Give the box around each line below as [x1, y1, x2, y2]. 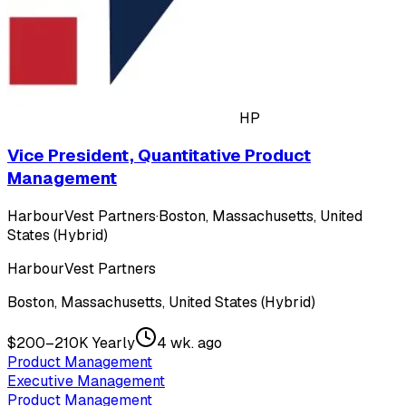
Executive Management [7, 372, 165, 391]
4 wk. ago [157, 333, 222, 353]
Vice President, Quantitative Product [7, 144, 311, 168]
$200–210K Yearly [7, 333, 135, 353]
